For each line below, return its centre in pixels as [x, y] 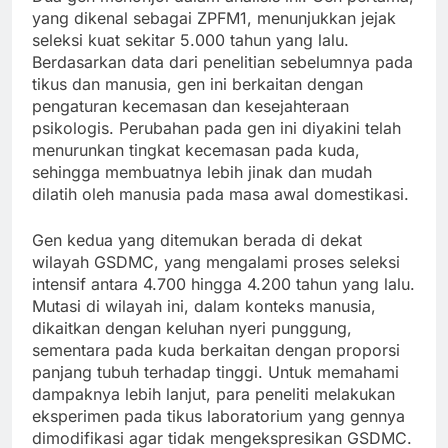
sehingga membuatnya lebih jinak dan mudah [202, 171]
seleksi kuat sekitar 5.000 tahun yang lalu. [190, 39]
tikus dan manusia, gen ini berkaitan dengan [197, 83]
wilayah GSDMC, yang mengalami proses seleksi [216, 261]
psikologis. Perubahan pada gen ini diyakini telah [216, 127]
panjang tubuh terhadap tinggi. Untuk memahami [215, 371]
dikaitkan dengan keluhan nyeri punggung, [192, 327]
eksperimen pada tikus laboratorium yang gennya [218, 415]
